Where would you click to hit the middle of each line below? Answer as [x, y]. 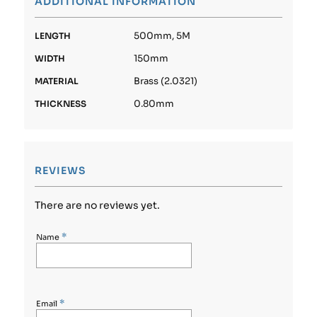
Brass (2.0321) [165, 81]
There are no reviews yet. [97, 205]
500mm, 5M [162, 35]
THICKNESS [60, 103]
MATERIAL [56, 81]
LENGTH [52, 35]
